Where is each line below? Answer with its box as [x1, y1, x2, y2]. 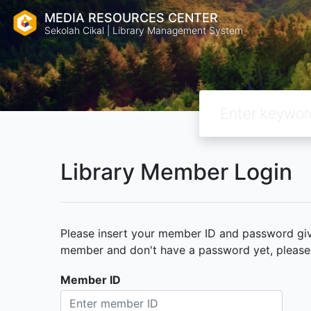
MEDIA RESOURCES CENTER [44, 10, 218, 25]
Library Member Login [60, 158, 292, 185]
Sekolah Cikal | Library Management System [44, 24, 243, 36]
